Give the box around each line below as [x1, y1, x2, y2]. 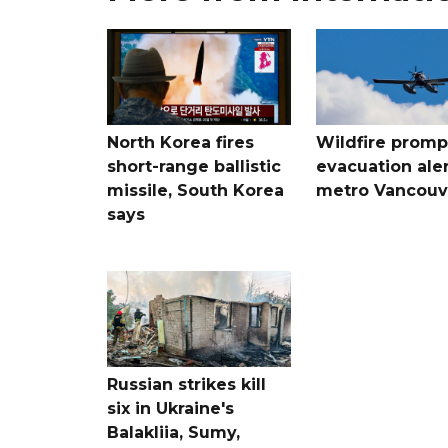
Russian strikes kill [107, 374, 266, 394]
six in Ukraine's [107, 398, 234, 418]
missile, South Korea [107, 180, 284, 200]
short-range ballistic [107, 156, 281, 176]
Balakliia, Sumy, [107, 422, 240, 442]
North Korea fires [107, 132, 254, 152]
